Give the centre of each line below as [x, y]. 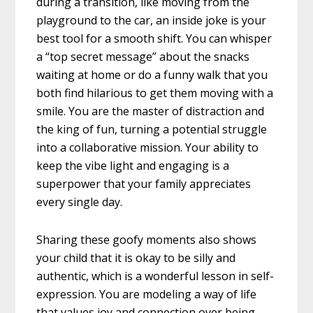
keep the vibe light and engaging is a [133, 165]
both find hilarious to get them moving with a [155, 93]
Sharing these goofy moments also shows [147, 239]
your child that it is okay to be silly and [136, 257]
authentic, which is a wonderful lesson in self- [155, 276]
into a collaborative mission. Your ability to [148, 147]
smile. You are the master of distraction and [151, 111]
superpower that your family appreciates [144, 183]
